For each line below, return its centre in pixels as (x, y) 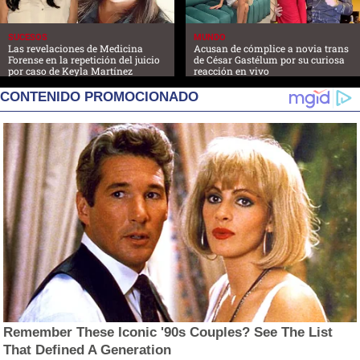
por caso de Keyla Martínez (70, 70)
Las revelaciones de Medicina (76, 48)
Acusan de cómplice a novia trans (271, 48)
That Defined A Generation (88, 350)
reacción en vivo (231, 70)
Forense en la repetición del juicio (84, 59)
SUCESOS (28, 37)
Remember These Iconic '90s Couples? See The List (168, 332)
